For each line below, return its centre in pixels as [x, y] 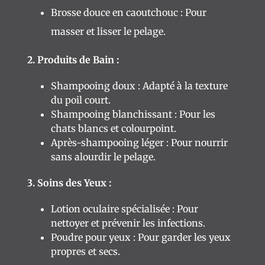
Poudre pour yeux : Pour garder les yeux [141, 237]
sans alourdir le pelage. [103, 157]
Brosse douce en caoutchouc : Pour [129, 12]
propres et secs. [85, 251]
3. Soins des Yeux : [70, 183]
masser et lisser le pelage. [108, 31]
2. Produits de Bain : [73, 60]
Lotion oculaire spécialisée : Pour [125, 209]
